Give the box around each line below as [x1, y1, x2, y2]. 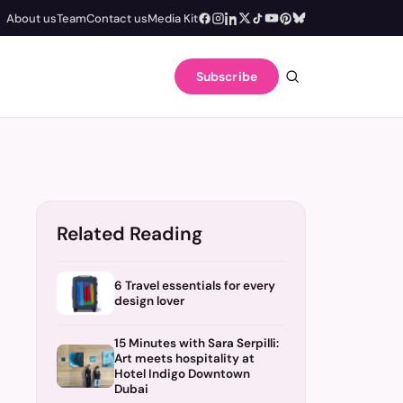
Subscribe [195, 68, 257, 85]
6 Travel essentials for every [114, 278, 275, 293]
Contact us [86, 10, 148, 26]
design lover [114, 293, 184, 309]
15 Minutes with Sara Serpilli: [114, 336, 279, 351]
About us [6, 10, 57, 26]
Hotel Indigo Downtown [114, 366, 250, 381]
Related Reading [57, 221, 202, 246]
